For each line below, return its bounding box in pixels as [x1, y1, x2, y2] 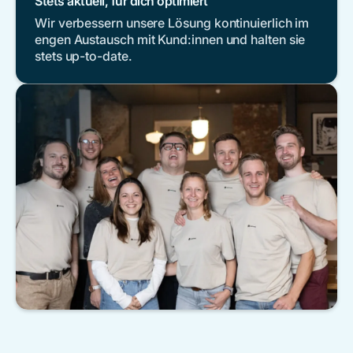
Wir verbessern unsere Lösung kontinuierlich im [35, 15, 310, 32]
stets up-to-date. [35, 48, 132, 65]
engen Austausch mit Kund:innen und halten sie [35, 32, 306, 48]
